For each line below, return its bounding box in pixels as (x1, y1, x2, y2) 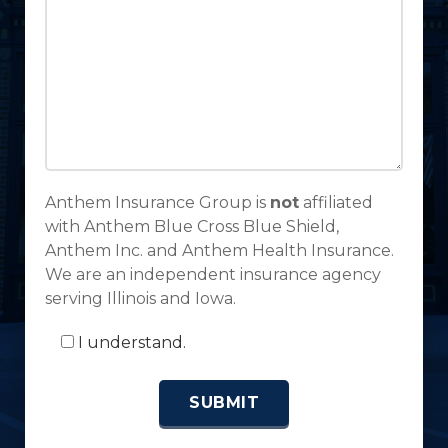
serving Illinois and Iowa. (45, 289, 236, 308)
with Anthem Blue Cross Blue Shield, (45, 217, 339, 236)
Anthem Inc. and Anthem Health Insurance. (45, 241, 394, 260)
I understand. (78, 333, 186, 352)
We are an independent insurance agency (45, 265, 381, 284)
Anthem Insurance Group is (45, 193, 270, 212)
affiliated (299, 193, 373, 212)
